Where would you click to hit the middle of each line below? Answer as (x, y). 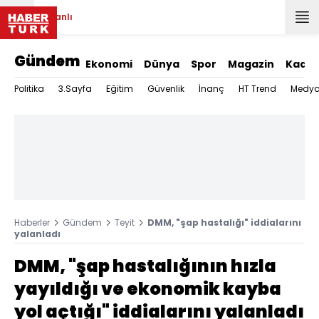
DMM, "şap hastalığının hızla (145, 266)
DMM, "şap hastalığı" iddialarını (224, 223)
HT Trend (257, 89)
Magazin (251, 64)
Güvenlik (166, 89)
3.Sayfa (75, 89)
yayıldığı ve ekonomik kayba (148, 289)
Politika (29, 89)
